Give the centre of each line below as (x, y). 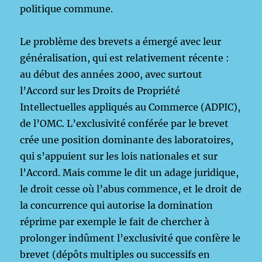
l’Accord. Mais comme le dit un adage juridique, (130, 173)
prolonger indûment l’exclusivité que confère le (130, 238)
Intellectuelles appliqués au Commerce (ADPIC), (130, 107)
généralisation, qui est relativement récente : (125, 58)
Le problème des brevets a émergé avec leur (121, 42)
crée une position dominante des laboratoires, (127, 140)
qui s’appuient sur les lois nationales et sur (119, 156)
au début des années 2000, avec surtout (111, 74)
